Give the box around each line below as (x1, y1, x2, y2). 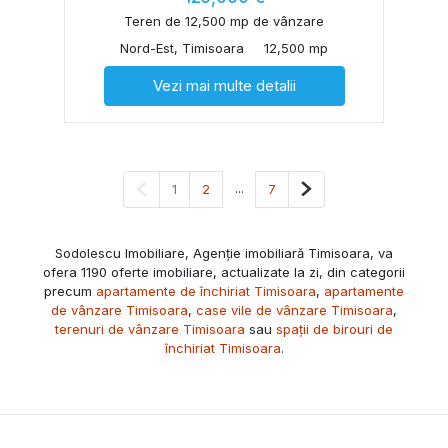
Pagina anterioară (146, 179, 257, 196)
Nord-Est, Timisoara (120, 39, 244, 56)
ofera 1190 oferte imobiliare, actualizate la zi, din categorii (43, 263, 405, 280)
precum (44, 282, 96, 299)
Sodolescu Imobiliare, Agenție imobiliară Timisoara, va (55, 244, 393, 261)
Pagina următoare (311, 179, 422, 196)
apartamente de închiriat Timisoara (96, 282, 316, 299)
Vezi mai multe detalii (152, 75, 296, 95)
